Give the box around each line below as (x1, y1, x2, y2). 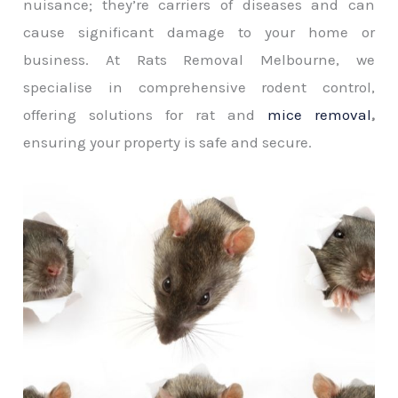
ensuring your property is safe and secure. (23, 132, 313, 151)
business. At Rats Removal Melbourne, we (23, 50, 375, 68)
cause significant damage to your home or (23, 22, 375, 41)
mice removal (267, 105, 371, 123)
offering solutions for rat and (23, 105, 267, 123)
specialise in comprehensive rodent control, (23, 77, 375, 96)
